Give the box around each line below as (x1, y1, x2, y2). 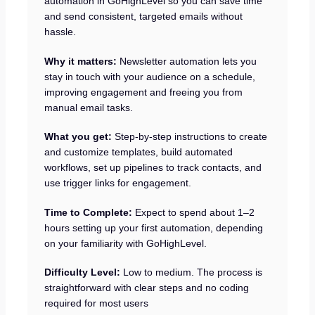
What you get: (44, 131, 112, 143)
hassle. (44, 26, 76, 38)
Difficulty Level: (44, 266, 120, 278)
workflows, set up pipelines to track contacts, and (44, 162, 262, 174)
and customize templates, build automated (44, 146, 233, 158)
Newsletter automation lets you (116, 55, 257, 67)
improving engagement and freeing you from (44, 86, 243, 98)
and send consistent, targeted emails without (44, 11, 243, 22)
